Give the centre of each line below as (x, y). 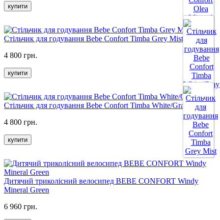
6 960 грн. (21, 206)
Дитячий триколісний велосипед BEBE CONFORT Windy (101, 181)
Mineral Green (27, 190)
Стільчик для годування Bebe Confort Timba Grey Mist (94, 38)
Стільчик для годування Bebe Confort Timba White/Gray (96, 105)
